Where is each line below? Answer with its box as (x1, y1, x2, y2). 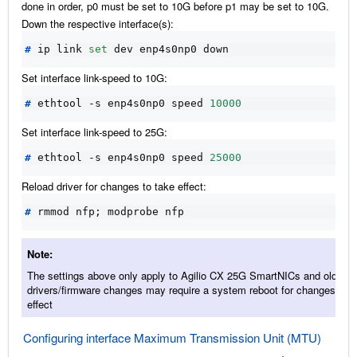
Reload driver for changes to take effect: (22, 178, 206, 194)
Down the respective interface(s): (22, 15, 174, 31)
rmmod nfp (31, 205, 95, 218)
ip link (31, 42, 88, 55)
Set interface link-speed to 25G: (22, 124, 167, 139)
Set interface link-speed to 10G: (22, 69, 167, 85)
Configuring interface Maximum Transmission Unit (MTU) (23, 328, 321, 346)
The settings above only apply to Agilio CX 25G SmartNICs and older (27, 267, 346, 283)
